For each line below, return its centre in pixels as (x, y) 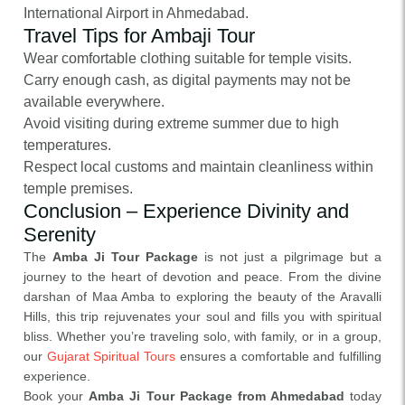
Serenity (60, 235)
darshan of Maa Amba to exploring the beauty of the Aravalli (202, 297)
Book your (57, 396)
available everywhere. (94, 102)
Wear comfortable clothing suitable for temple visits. (188, 58)
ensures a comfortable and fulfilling (278, 356)
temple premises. (78, 188)
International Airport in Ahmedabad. (136, 13)
